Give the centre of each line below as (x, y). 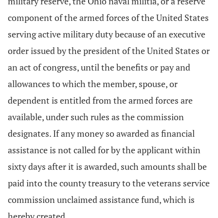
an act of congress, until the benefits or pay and (99, 67)
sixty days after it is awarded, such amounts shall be (107, 166)
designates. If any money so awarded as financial (101, 133)
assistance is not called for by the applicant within (104, 150)
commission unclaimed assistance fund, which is (101, 200)
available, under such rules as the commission (96, 117)
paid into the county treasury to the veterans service (109, 183)
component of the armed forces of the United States (108, 18)
